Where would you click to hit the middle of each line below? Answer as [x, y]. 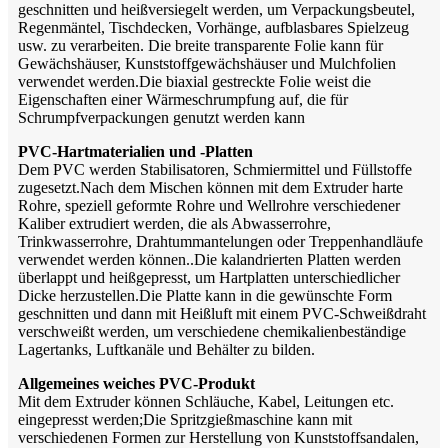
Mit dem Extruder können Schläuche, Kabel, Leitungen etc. [206, 401]
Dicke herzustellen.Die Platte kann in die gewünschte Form [205, 295]
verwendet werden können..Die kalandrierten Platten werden [209, 259]
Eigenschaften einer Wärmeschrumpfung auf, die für [183, 99]
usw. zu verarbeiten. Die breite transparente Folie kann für [200, 45]
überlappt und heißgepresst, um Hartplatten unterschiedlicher [209, 277]
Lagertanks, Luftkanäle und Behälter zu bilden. [166, 349]
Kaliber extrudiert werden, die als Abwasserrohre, [174, 223]
